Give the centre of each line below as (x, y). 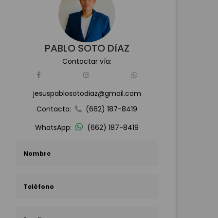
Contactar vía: (87, 62)
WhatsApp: (53, 128)
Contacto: (54, 109)
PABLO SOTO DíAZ (87, 48)
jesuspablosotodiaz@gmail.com (87, 94)
